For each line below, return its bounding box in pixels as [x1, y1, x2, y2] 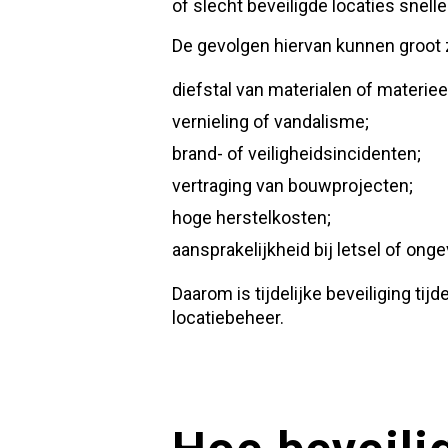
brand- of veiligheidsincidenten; [172, 142, 421, 164]
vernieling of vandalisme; [172, 110, 369, 132]
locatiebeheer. [172, 306, 284, 328]
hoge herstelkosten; [172, 206, 331, 228]
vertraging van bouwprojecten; [172, 174, 413, 196]
